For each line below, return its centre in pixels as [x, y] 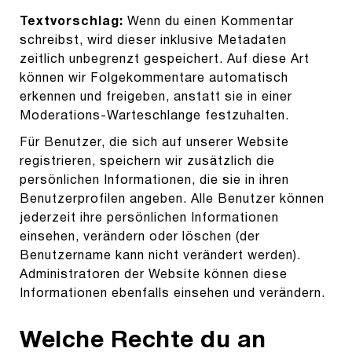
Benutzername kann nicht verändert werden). [160, 256]
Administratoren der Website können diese [154, 275]
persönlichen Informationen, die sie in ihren [154, 180]
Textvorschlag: [73, 22]
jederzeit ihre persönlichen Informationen [149, 218]
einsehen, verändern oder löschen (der [140, 237]
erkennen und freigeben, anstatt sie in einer [156, 97]
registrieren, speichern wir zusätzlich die [147, 161]
